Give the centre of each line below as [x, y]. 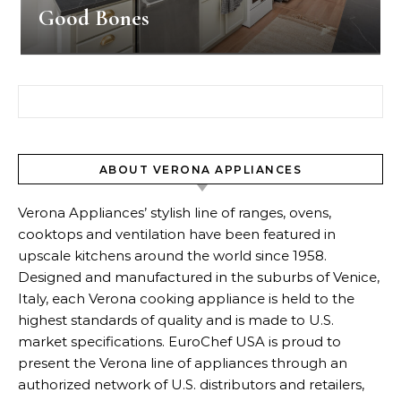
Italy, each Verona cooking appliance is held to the [186, 299]
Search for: [53, 94]
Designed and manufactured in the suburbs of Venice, [199, 277]
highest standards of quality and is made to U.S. [176, 320]
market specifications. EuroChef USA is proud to [179, 341]
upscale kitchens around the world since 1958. [172, 256]
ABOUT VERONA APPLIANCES [200, 170]
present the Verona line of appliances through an [183, 363]
